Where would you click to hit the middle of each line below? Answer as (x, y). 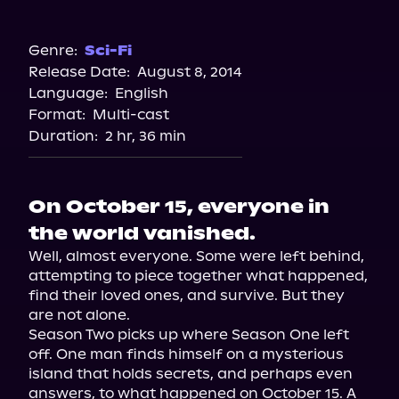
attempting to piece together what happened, (198, 276)
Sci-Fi (108, 50)
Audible (199, 16)
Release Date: (79, 72)
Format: (57, 114)
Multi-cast (131, 114)
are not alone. (79, 315)
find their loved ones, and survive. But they (187, 295)
